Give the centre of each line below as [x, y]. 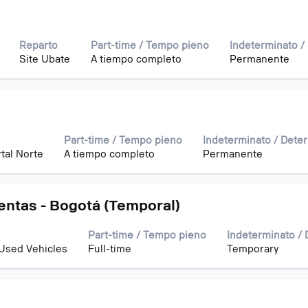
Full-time [110, 249]
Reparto [38, 45]
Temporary [253, 249]
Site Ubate [45, 59]
